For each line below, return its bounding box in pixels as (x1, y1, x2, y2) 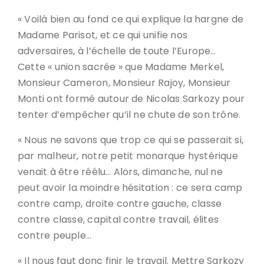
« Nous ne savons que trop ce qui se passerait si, (18, 133, 244, 147)
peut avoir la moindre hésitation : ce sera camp (18, 181, 243, 194)
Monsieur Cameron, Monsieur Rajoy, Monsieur (18, 76, 231, 90)
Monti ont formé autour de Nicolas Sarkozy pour (18, 92, 245, 105)
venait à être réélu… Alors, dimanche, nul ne (18, 165, 223, 179)
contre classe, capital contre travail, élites (18, 213, 219, 226)
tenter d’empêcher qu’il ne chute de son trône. (18, 108, 241, 121)
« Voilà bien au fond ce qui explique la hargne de (18, 12, 244, 26)
